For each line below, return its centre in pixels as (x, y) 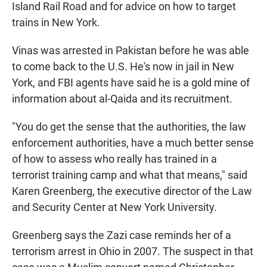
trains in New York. (56, 23)
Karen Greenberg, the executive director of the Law (132, 191)
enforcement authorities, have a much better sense (133, 143)
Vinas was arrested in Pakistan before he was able (131, 51)
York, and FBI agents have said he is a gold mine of (131, 83)
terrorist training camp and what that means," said (130, 175)
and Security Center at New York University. (114, 207)
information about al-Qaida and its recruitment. (122, 99)
